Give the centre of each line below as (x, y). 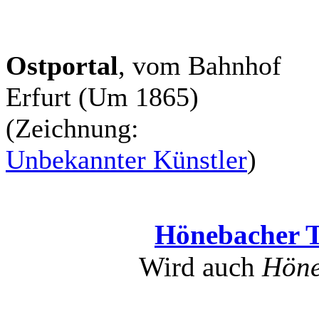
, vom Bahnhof (200, 65)
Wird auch (200, 266)
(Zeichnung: (72, 128)
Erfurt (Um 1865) (102, 96)
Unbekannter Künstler (126, 159)
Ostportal (62, 65)
